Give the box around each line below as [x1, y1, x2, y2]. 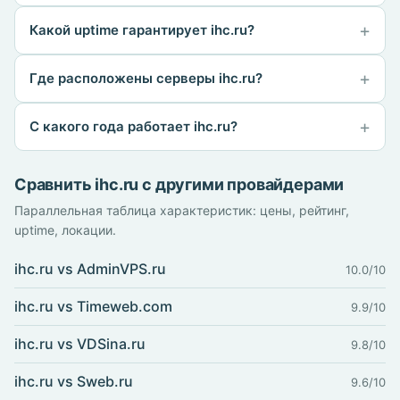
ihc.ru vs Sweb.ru [14, 372, 133, 390]
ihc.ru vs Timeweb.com [14, 297, 172, 315]
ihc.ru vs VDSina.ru [14, 335, 146, 353]
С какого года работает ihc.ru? [29, 118, 237, 135]
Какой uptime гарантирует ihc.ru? [29, 21, 254, 38]
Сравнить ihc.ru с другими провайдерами [14, 175, 345, 194]
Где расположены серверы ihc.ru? [29, 70, 262, 87]
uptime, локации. [14, 222, 116, 237]
